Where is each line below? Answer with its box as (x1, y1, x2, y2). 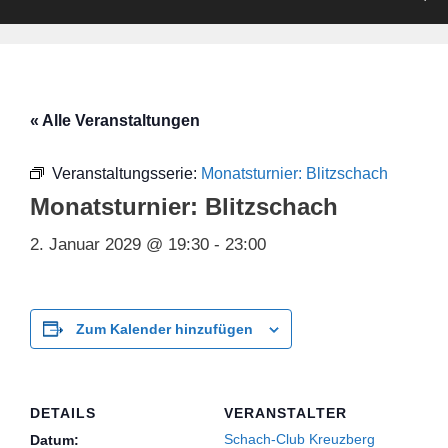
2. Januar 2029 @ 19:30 (30, 234, 209, 254)
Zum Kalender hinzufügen (76, 320, 253, 337)
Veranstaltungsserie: (52, 164, 201, 182)
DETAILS (30, 404, 96, 421)
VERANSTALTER (224, 404, 347, 421)
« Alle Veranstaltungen (30, 111, 200, 129)
